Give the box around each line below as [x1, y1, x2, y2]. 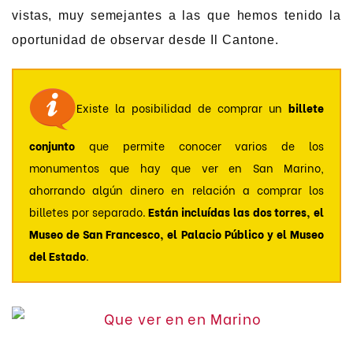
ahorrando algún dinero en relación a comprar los [29, 180, 324, 198]
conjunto [29, 136, 75, 154]
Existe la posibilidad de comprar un [76, 99, 288, 117]
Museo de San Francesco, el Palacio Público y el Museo [29, 225, 324, 242]
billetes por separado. [29, 203, 149, 220]
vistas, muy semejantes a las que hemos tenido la [12, 9, 341, 23]
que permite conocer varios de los [75, 136, 324, 154]
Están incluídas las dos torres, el [148, 203, 324, 220]
